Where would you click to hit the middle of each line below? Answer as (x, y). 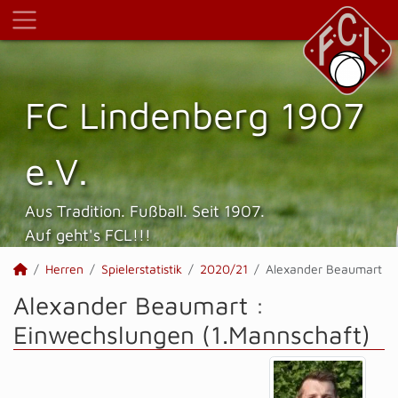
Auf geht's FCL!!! (88, 235)
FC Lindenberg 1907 (195, 115)
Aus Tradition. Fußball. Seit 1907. (145, 211)
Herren (64, 269)
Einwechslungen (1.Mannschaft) (192, 334)
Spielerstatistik (142, 269)
